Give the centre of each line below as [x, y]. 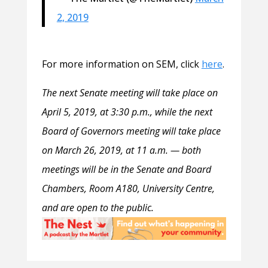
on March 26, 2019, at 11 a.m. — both [121, 150]
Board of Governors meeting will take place [131, 131]
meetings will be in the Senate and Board [126, 169]
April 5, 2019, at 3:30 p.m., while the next [127, 112]
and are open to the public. [98, 207]
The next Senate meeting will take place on [130, 92]
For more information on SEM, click [121, 64]
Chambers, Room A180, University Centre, [128, 188]
